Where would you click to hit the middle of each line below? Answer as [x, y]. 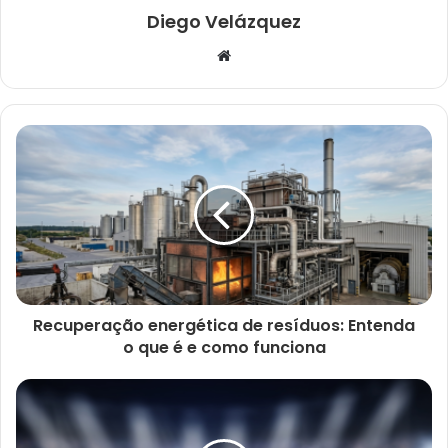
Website [258, 55]
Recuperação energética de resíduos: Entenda [224, 326]
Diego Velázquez [224, 22]
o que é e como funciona [224, 348]
